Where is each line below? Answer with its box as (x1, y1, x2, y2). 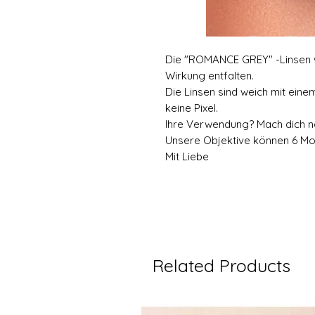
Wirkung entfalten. (165, 69, 254, 82)
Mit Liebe (165, 150, 209, 163)
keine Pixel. (165, 101, 218, 115)
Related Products (153, 255, 290, 276)
